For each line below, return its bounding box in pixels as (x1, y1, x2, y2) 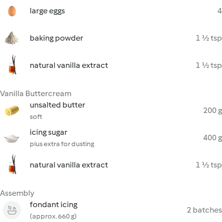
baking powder (30, 33, 83, 43)
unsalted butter (30, 100, 85, 110)
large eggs (30, 6, 65, 15)
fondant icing (30, 200, 77, 209)
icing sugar (30, 127, 67, 137)
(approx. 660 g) (30, 212, 77, 221)
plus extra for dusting (30, 140, 94, 148)
